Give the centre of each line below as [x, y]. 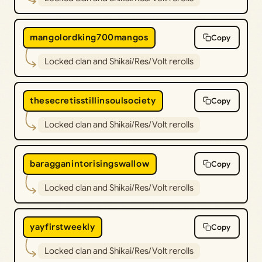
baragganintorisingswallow [90, 164]
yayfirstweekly [63, 227]
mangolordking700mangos [89, 38]
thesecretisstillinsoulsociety [93, 101]
